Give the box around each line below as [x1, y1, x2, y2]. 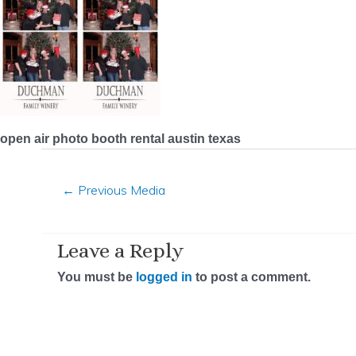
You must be [57, 270, 136, 284]
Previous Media [75, 181, 165, 198]
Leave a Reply [57, 238, 184, 263]
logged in [136, 270, 192, 284]
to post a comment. [192, 270, 311, 284]
